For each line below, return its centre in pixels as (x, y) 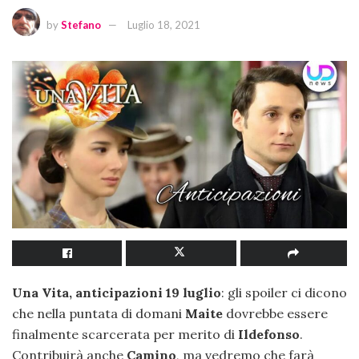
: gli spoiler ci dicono (284, 292)
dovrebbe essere (275, 313)
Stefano (81, 25)
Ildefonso (267, 334)
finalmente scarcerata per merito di (123, 334)
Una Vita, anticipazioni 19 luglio (117, 292)
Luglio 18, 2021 (164, 25)
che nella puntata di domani (97, 313)
